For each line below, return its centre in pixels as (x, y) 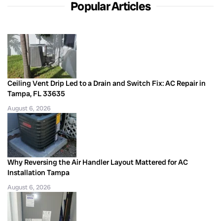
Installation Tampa (38, 172)
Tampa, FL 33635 (36, 93)
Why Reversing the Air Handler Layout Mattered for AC (98, 162)
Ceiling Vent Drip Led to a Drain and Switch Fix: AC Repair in (107, 83)
